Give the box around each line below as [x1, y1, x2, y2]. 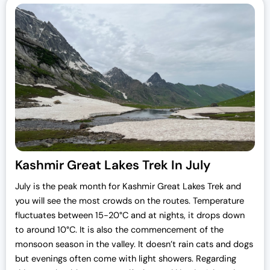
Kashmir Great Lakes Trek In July [15, 157, 210, 174]
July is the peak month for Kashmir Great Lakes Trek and [15, 181, 241, 193]
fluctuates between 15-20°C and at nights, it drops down [15, 210, 245, 222]
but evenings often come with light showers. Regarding [15, 253, 236, 265]
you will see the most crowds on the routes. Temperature [15, 195, 244, 207]
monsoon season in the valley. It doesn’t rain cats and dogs [15, 239, 253, 251]
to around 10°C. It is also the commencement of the [15, 224, 224, 236]
